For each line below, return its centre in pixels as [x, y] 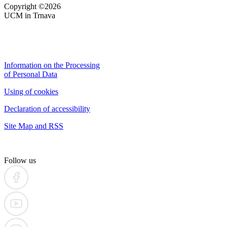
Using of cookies [31, 91]
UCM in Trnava [30, 15]
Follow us [20, 160]
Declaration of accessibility [47, 108]
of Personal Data [31, 74]
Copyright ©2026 [32, 6]
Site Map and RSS [34, 126]
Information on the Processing [52, 65]
